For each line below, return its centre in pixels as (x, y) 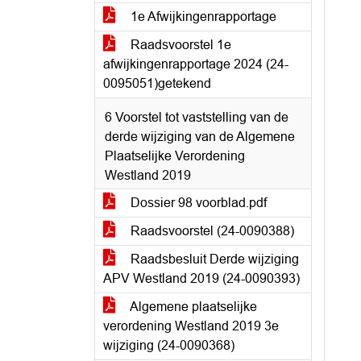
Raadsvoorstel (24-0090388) (211, 231)
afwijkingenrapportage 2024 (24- (196, 64)
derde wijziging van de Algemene (200, 137)
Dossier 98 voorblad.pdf (197, 203)
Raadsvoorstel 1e (179, 45)
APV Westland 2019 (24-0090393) (201, 278)
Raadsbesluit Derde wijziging (213, 259)
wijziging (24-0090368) (169, 345)
